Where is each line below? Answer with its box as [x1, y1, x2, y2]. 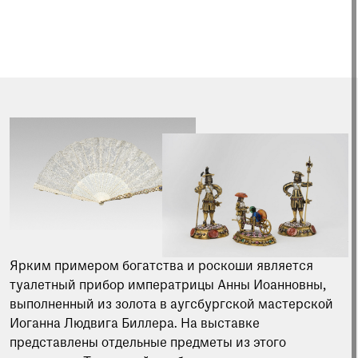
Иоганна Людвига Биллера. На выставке [10, 318, 260, 332]
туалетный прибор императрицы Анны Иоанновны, [10, 280, 326, 293]
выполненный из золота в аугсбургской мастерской [10, 299, 333, 312]
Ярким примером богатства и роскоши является [10, 261, 313, 274]
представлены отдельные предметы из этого [10, 337, 286, 351]
